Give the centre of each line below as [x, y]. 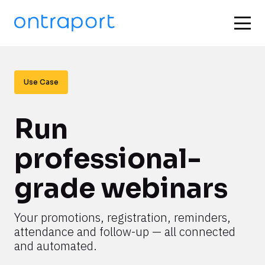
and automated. [56, 246]
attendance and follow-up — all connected [125, 232]
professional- [108, 159]
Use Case [41, 82]
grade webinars [121, 188]
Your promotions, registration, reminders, [122, 217]
